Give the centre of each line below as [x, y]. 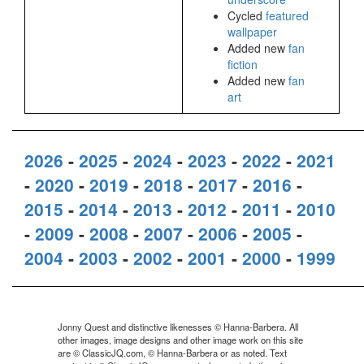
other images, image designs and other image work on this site [180, 339]
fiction [243, 64]
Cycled [247, 15]
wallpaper [252, 31]
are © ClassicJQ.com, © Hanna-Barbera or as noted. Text [172, 352]
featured [287, 15]
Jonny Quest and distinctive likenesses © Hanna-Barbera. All [178, 326]
